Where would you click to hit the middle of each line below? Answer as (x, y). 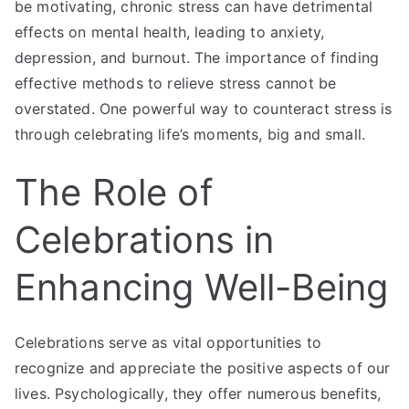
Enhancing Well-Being (202, 287)
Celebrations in (145, 239)
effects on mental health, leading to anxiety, (170, 31)
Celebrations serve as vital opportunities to (168, 342)
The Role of (114, 192)
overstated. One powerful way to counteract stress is (204, 108)
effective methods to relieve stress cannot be (176, 83)
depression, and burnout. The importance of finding (197, 57)
